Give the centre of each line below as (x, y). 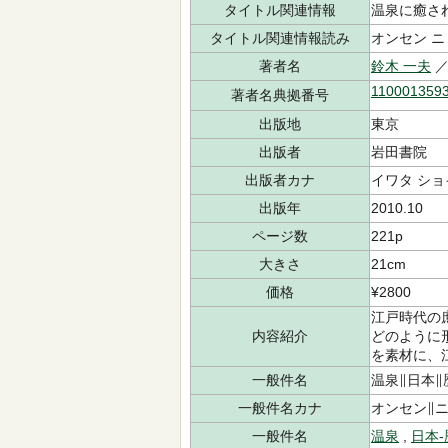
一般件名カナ (280, 408)
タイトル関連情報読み (280, 38)
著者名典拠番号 (280, 95)
